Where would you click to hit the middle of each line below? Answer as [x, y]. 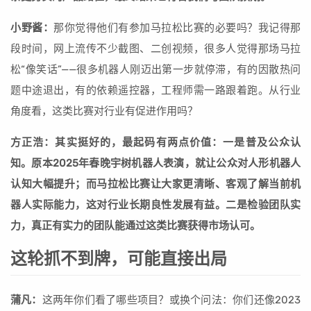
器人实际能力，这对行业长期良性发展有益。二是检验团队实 [155, 205]
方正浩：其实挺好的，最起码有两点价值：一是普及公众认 [155, 143]
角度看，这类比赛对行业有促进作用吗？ [104, 111]
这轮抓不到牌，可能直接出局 [119, 259]
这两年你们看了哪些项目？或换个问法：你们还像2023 [171, 300]
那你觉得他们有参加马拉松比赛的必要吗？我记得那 [177, 28]
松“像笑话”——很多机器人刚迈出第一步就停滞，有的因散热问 [155, 70]
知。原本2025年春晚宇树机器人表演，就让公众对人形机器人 [155, 163]
